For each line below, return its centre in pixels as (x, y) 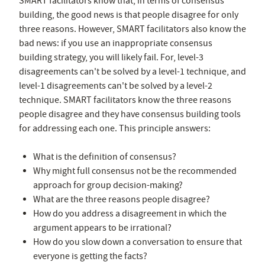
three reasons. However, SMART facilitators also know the (132, 29)
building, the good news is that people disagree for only (129, 14)
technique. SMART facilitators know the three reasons (125, 100)
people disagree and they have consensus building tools (130, 114)
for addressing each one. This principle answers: (115, 128)
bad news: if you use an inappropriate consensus (116, 43)
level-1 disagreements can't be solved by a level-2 (116, 85)
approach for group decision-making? (108, 185)
